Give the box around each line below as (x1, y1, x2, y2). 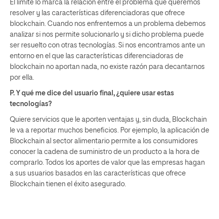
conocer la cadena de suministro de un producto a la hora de (10, 148, 199, 155)
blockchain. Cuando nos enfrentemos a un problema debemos (10, 20, 206, 27)
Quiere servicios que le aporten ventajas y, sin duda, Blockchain (10, 116, 207, 123)
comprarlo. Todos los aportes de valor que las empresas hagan (10, 159, 205, 166)
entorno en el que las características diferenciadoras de (10, 52, 183, 60)
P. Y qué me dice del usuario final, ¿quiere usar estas (10, 89, 174, 97)
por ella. (10, 74, 34, 81)
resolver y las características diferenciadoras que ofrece (10, 9, 185, 17)
